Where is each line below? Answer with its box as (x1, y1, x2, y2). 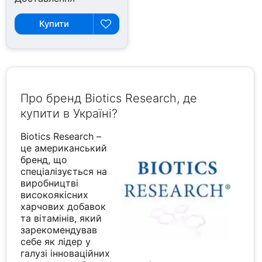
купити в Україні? (20, 106, 118, 121)
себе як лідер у (20, 236, 91, 248)
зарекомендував (20, 224, 98, 236)
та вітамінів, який (20, 212, 102, 225)
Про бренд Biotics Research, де (20, 91, 198, 106)
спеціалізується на (20, 166, 108, 178)
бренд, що (20, 154, 68, 166)
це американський (20, 142, 108, 154)
